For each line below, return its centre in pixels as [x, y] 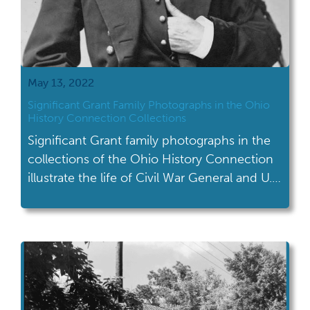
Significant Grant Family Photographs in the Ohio [149, 105]
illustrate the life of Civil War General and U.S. [155, 178]
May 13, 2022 [61, 83]
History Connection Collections [107, 118]
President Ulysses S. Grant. [102, 197]
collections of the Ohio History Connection [151, 159]
